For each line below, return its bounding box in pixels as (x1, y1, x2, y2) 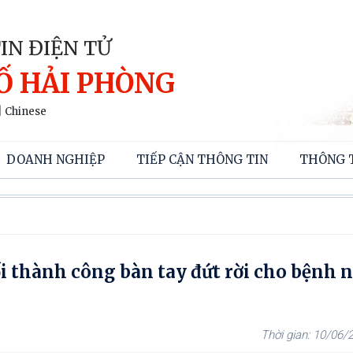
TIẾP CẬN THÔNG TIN (136, 152, 268, 167)
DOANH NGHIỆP (6, 152, 105, 167)
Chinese (5, 105, 46, 118)
